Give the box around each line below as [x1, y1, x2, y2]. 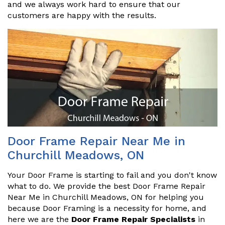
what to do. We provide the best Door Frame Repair [8, 181, 205, 191]
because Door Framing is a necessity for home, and [8, 203, 206, 213]
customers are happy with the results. [8, 11, 156, 20]
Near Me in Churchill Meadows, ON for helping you [8, 192, 204, 202]
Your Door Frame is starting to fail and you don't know [8, 170, 217, 180]
